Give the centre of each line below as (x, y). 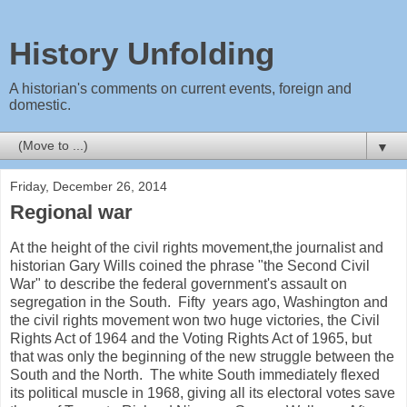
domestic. (40, 105)
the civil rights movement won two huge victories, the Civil (195, 320)
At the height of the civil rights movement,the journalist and (197, 247)
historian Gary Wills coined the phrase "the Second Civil (190, 265)
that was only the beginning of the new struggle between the (202, 356)
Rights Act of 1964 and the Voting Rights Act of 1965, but (191, 338)
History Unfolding (142, 54)
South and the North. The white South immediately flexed (195, 374)
